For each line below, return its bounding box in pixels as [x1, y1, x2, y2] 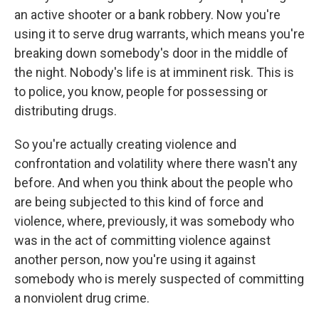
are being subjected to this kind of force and [14, 194, 263, 209]
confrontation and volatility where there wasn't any [14, 156, 298, 171]
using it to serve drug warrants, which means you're [14, 26, 305, 41]
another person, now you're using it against [14, 252, 256, 267]
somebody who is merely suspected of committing [14, 271, 304, 286]
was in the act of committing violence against [14, 233, 271, 248]
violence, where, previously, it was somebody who [14, 214, 294, 229]
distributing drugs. [14, 103, 117, 118]
